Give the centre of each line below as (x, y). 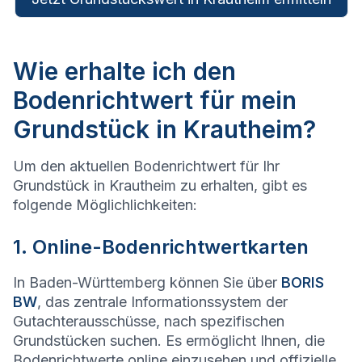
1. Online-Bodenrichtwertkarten (161, 247)
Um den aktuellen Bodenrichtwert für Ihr (146, 166)
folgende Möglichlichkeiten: (105, 205)
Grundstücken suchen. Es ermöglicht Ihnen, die (169, 341)
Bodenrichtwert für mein (155, 101)
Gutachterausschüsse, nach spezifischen (149, 322)
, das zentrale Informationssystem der (162, 302)
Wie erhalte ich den (124, 72)
